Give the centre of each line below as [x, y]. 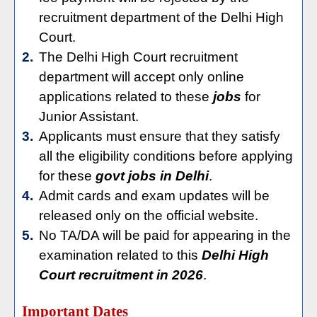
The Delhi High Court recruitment [138, 57]
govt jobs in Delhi [152, 176]
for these [67, 176]
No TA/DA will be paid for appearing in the [165, 235]
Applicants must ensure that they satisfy [160, 136]
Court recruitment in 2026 [121, 275]
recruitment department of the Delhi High [161, 17]
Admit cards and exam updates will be [154, 196]
